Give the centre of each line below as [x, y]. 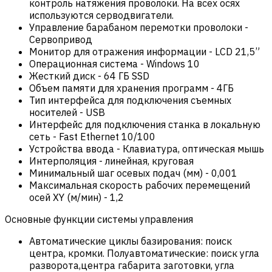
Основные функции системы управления [99, 219]
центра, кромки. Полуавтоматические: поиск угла [144, 253]
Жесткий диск [62, 76]
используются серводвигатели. [101, 15]
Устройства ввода [72, 148]
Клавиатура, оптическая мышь [193, 148]
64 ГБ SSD [127, 76]
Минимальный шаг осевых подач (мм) [116, 173]
